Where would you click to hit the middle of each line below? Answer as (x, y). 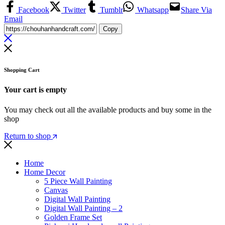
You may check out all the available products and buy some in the (108, 109)
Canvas (56, 190)
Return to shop (28, 136)
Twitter (74, 10)
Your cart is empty (35, 90)
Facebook (33, 10)
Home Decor (45, 172)
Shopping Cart (22, 70)
